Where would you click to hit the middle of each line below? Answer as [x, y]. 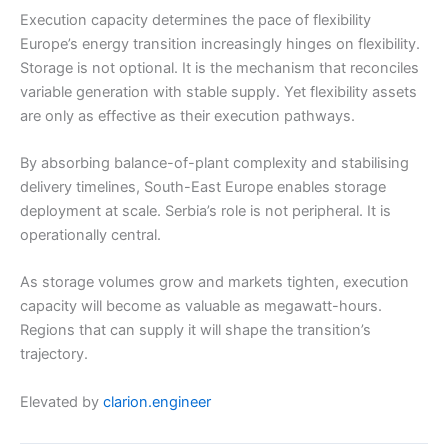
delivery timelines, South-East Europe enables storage [203, 186]
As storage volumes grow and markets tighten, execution [214, 282]
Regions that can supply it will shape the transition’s [195, 330]
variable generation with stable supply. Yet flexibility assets [218, 91]
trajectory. [54, 354]
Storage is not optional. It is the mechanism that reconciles [219, 67]
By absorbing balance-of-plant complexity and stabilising [214, 162]
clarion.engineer [157, 401]
